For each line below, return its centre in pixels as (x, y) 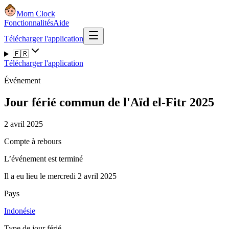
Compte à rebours (33, 141)
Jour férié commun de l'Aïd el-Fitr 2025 (109, 102)
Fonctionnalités (29, 23)
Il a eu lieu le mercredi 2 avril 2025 (60, 176)
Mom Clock (36, 14)
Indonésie (20, 211)
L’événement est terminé (43, 158)
